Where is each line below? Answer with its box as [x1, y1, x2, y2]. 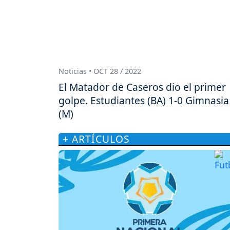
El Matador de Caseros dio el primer [59, 80, 226, 94]
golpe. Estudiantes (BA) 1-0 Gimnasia [59, 93, 229, 107]
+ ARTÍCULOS [63, 131, 130, 146]
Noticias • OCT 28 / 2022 [59, 66, 141, 76]
